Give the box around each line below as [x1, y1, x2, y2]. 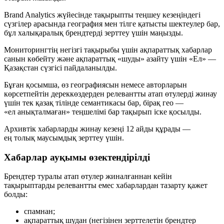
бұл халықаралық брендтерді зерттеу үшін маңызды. [4, 28, 183, 37]
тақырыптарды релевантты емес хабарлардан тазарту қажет [4, 181, 207, 190]
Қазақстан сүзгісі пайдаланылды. [4, 63, 117, 72]
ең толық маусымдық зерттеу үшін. [4, 133, 124, 142]
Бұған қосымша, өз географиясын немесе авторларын [4, 80, 187, 89]
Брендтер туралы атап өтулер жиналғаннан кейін [4, 172, 172, 181]
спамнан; [24, 207, 55, 216]
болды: [4, 190, 27, 199]
